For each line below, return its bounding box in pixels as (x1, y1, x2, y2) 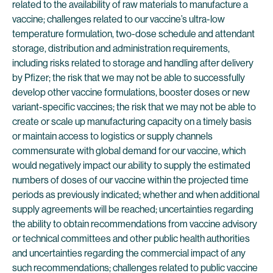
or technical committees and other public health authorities (12, 233, 250, 244)
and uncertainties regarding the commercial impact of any (12, 247, 246, 259)
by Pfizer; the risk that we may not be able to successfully (12, 72, 245, 83)
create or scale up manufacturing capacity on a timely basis (12, 116, 252, 127)
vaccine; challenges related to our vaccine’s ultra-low (12, 13, 225, 25)
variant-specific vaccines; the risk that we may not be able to (12, 101, 256, 113)
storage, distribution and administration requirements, (12, 43, 230, 54)
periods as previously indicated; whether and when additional (12, 189, 260, 200)
